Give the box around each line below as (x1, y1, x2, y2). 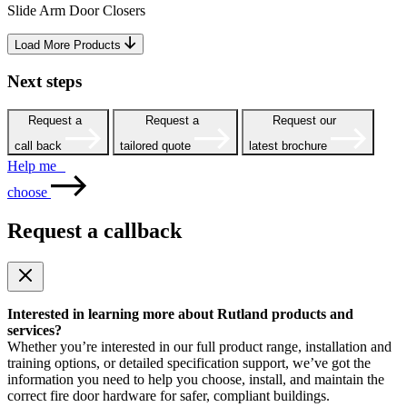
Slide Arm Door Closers (7, 3, 145, 19)
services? (7, 322, 62, 338)
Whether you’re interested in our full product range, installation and (7, 338, 392, 354)
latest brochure (249, 138, 327, 153)
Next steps (7, 72, 82, 92)
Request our (273, 113, 343, 127)
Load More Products (15, 38, 124, 53)
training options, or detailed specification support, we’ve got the (7, 354, 371, 371)
